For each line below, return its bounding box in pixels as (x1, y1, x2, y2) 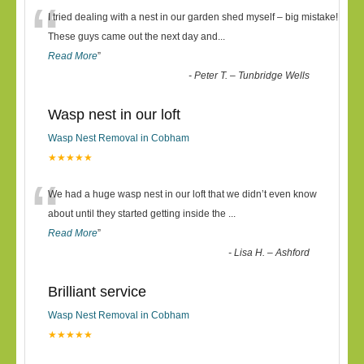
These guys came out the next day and (48, 31, 218, 42)
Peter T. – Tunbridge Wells (194, 70, 310, 81)
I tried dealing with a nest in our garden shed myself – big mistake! (48, 11, 338, 23)
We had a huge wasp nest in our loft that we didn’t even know (48, 188, 317, 200)
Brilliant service (48, 284, 146, 300)
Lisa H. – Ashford (234, 247, 310, 258)
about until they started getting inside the (48, 208, 228, 219)
